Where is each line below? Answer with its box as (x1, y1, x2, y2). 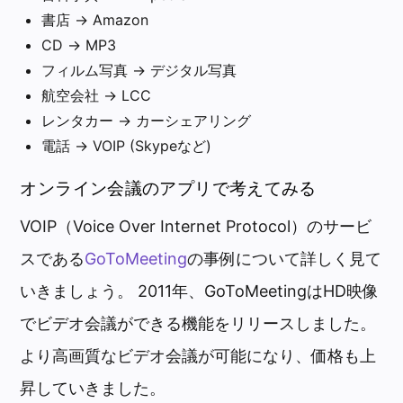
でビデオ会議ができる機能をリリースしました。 (20, 313, 377, 333)
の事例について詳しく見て (187, 248, 382, 268)
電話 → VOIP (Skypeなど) (41, 136, 212, 155)
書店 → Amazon (41, 10, 149, 29)
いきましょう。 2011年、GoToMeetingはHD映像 (20, 281, 380, 300)
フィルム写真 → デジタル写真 (41, 60, 237, 79)
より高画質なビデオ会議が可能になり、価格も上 (20, 345, 377, 365)
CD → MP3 (41, 35, 117, 54)
